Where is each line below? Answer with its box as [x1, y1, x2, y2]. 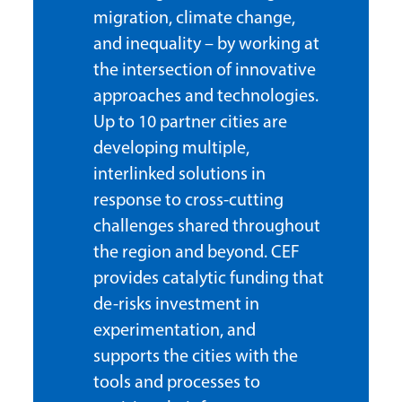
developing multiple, [92, 139, 249, 158]
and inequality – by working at [92, 35, 319, 54]
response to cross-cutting [92, 191, 284, 210]
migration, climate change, [92, 9, 295, 28]
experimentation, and [92, 321, 256, 340]
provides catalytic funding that [92, 269, 324, 288]
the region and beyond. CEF [92, 243, 300, 262]
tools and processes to [92, 373, 260, 392]
